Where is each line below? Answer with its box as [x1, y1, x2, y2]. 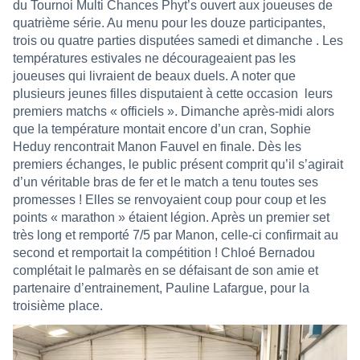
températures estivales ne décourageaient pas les [13, 51, 296, 65]
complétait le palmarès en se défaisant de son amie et [13, 263, 318, 277]
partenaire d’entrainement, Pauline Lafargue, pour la [13, 280, 309, 295]
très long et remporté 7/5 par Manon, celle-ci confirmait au [13, 227, 338, 242]
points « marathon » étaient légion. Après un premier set [13, 210, 329, 224]
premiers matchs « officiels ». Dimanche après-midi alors [13, 104, 334, 118]
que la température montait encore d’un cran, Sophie [13, 121, 311, 136]
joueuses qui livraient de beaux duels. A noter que [13, 68, 296, 83]
